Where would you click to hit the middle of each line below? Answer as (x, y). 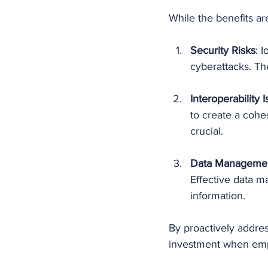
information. (218, 195)
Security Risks (223, 50)
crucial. (207, 131)
